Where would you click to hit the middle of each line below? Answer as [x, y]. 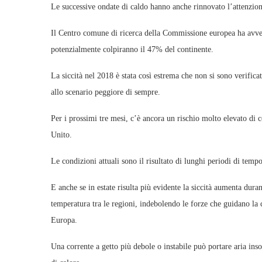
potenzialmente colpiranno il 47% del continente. [132, 49]
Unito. [61, 135]
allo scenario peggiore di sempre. [106, 92]
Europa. [64, 220]
